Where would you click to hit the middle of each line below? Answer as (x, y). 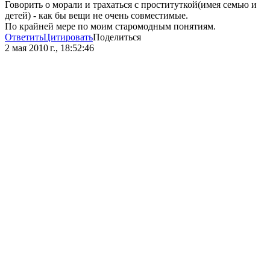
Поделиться (117, 37)
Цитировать (68, 37)
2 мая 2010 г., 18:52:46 (49, 48)
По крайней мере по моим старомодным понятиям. (110, 27)
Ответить (24, 37)
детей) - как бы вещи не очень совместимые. (96, 16)
